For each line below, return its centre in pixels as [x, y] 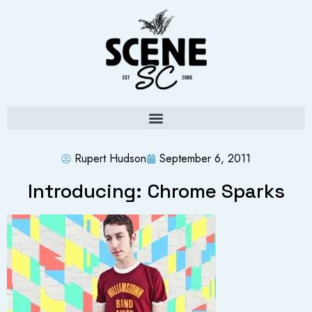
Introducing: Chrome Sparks [156, 191]
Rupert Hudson [110, 158]
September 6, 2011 [205, 158]
